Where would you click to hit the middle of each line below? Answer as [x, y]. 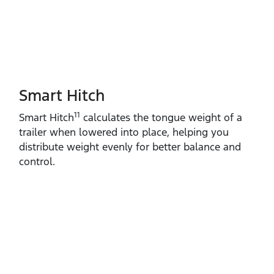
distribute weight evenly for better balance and [130, 147]
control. [37, 162]
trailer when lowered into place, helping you [124, 132]
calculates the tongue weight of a [161, 118]
